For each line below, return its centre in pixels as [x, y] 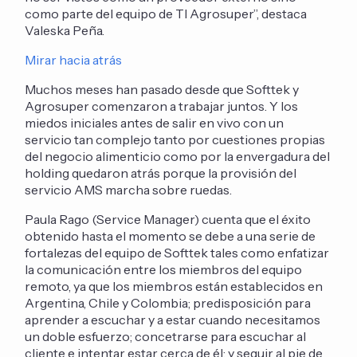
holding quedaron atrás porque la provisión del [161, 173]
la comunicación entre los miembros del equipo [164, 269]
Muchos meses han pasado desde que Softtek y [162, 89]
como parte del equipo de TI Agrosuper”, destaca [166, 13]
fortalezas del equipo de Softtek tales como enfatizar [177, 252]
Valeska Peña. [66, 30]
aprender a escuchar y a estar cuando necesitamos [173, 319]
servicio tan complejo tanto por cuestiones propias [175, 139]
